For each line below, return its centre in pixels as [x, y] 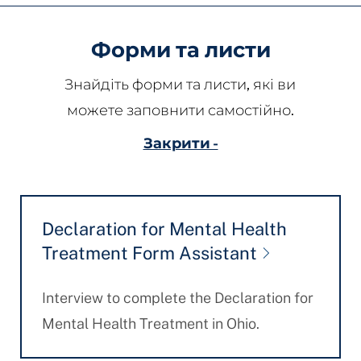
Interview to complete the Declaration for [177, 298]
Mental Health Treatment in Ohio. [150, 324]
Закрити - [180, 143]
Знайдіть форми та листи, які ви [180, 85]
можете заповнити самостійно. [180, 110]
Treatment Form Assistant [149, 253]
